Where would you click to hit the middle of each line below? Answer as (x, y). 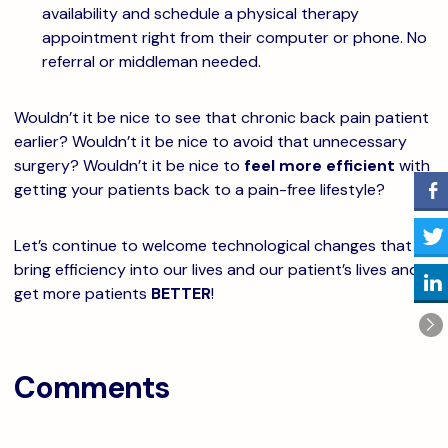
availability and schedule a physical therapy (200, 13)
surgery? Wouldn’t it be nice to (129, 165)
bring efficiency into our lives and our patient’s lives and (216, 269)
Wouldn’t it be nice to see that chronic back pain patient (221, 117)
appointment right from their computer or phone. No (234, 37)
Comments (91, 387)
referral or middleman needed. (151, 61)
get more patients (82, 293)
